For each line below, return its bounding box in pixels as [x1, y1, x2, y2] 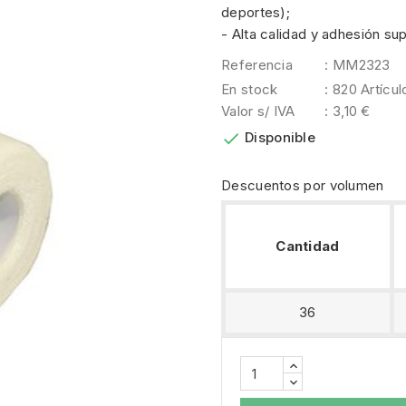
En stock [221, 81, 278, 99]
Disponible [245, 129, 315, 147]
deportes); [221, 4, 291, 22]
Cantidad [275, 237, 340, 256]
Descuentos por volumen [221, 177, 384, 195]
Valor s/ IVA [221, 102, 295, 121]
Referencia [221, 56, 293, 74]
